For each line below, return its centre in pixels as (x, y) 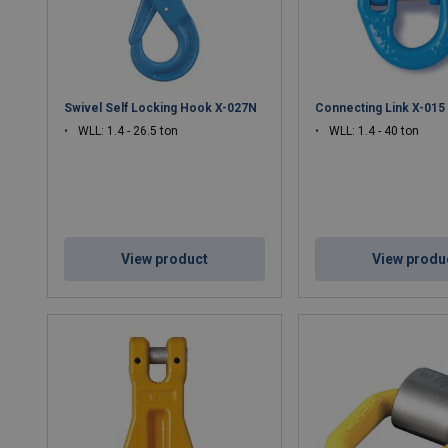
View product (165, 259)
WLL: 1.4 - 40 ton (374, 131)
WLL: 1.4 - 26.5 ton (128, 131)
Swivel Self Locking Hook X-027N (161, 108)
